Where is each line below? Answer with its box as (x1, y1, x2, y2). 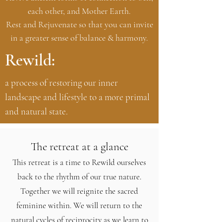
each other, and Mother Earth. (28, 5, 131, 16)
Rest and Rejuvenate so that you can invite (5, 19, 153, 30)
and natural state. (5, 106, 68, 117)
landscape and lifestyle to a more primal (5, 91, 150, 103)
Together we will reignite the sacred (20, 186, 138, 196)
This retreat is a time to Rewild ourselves (12, 157, 146, 167)
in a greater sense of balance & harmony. (10, 32, 148, 43)
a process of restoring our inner (5, 77, 118, 88)
